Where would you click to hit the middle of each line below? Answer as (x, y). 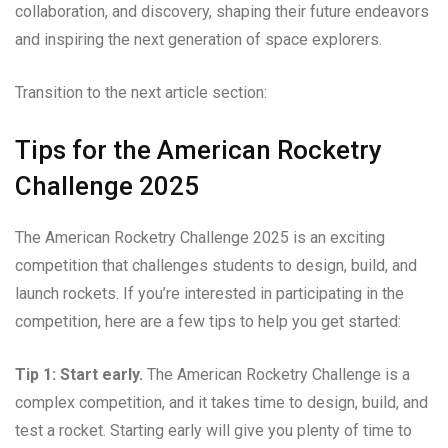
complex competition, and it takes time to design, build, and (221, 402)
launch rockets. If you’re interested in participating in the (209, 293)
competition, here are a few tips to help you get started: (208, 321)
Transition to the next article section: (141, 92)
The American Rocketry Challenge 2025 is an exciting (200, 237)
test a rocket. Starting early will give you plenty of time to (213, 430)
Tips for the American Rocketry (198, 149)
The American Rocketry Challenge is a (276, 374)
